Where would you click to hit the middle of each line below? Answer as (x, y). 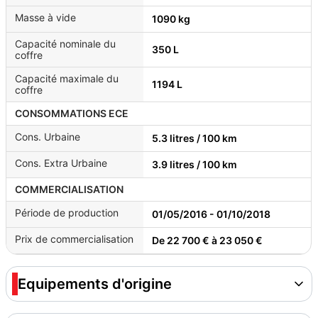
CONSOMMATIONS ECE (72, 113)
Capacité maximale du (67, 78)
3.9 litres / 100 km (194, 164)
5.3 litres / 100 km (194, 138)
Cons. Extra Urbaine (61, 163)
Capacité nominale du (65, 44)
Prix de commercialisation (74, 239)
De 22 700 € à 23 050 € (207, 240)
